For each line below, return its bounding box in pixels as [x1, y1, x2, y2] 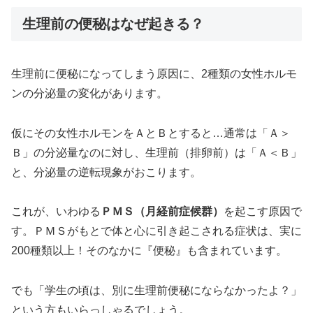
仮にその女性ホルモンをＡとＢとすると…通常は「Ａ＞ [11, 126, 291, 139]
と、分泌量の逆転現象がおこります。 [11, 166, 201, 178]
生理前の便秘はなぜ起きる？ [22, 16, 204, 32]
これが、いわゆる [11, 205, 101, 218]
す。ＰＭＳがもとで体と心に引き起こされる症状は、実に [11, 225, 302, 238]
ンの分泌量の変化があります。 [11, 87, 168, 99]
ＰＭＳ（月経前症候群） [101, 205, 224, 218]
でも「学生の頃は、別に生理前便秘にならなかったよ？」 [11, 284, 302, 297]
